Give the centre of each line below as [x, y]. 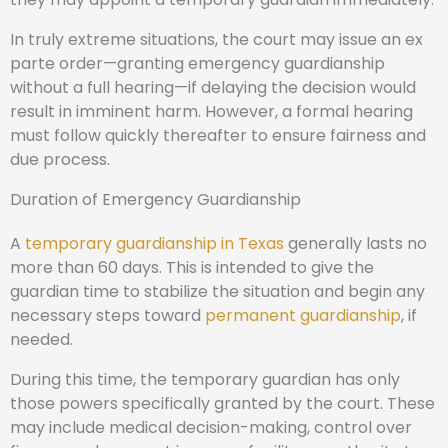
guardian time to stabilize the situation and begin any [217, 291]
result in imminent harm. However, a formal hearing [211, 111]
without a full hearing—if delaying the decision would [213, 87]
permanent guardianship [303, 315]
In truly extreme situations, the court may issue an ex [216, 39]
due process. [60, 159]
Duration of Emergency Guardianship [155, 199]
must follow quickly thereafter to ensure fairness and [218, 135]
